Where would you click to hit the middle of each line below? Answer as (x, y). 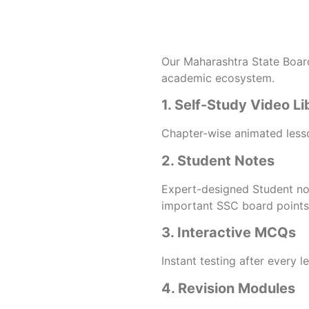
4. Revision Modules (228, 288)
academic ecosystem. (218, 78)
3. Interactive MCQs (229, 233)
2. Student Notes (218, 160)
